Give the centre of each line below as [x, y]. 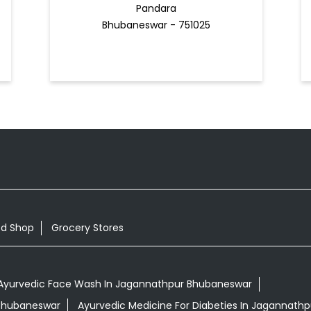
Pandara [156, 9]
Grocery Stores [87, 227]
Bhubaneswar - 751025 [156, 25]
